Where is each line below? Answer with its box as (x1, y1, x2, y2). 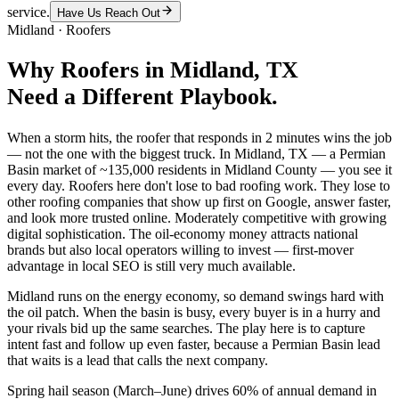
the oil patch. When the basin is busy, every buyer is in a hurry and (7, 305, 380, 321)
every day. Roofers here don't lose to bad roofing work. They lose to (7, 178, 390, 194)
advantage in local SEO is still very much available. (7, 258, 296, 274)
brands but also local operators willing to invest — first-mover (7, 242, 354, 258)
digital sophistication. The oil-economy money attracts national (7, 226, 358, 242)
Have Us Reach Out (57, 5, 160, 20)
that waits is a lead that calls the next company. (7, 353, 268, 369)
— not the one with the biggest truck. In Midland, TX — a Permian (7, 146, 386, 162)
